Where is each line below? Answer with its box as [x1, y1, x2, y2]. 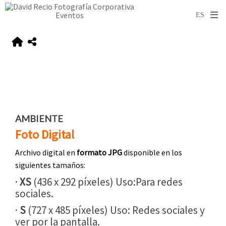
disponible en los [122, 147, 182, 158]
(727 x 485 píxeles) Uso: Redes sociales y [28, 203, 205, 217]
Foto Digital [15, 127, 74, 143]
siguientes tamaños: [15, 160, 85, 171]
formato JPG [77, 147, 122, 158]
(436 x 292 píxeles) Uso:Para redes [33, 175, 183, 189]
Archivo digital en [15, 147, 77, 158]
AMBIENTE [15, 113, 63, 125]
